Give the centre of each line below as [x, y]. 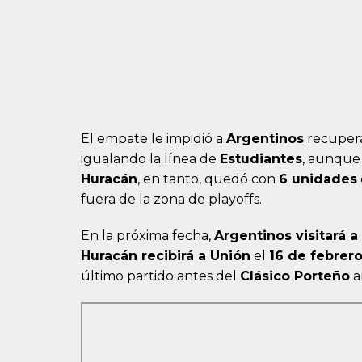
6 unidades [318, 179]
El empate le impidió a [154, 139]
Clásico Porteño [295, 276]
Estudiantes [261, 159]
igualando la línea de [150, 159]
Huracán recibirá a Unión [166, 256]
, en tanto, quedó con [208, 179]
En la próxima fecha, [147, 236]
